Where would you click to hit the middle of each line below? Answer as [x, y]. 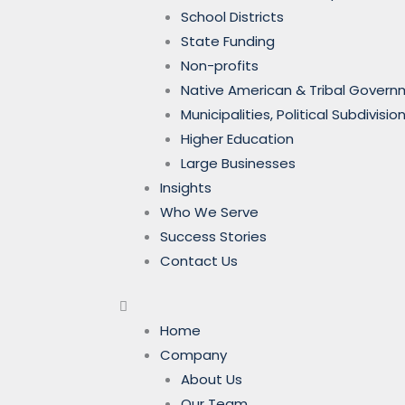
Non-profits [219, 66]
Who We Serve [209, 212]
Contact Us [199, 261]
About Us [211, 379]
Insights [186, 188]
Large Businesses [238, 163]
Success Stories [213, 236]
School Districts [232, 17]
